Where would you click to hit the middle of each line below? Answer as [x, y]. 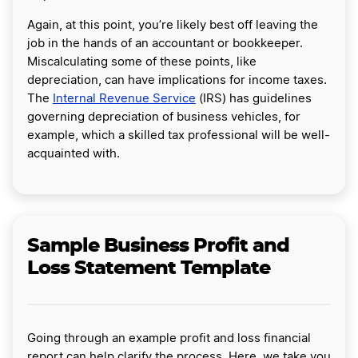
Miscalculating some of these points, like [142, 62]
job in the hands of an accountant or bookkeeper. [165, 44]
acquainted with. [74, 154]
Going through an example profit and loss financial [169, 339]
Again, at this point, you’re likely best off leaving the [173, 26]
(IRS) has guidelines [254, 99]
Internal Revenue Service [124, 99]
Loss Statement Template [149, 269]
